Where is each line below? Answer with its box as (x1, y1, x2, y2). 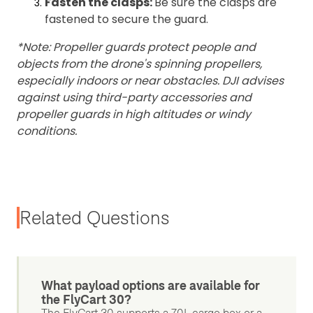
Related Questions (20, 206, 170, 230)
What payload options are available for (41, 277, 260, 294)
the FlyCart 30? (41, 291, 131, 308)
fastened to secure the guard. (45, 11, 208, 28)
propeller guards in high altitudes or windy (17, 106, 251, 123)
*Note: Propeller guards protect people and (17, 39, 256, 56)
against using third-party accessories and (17, 89, 252, 106)
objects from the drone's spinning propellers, (17, 56, 262, 73)
